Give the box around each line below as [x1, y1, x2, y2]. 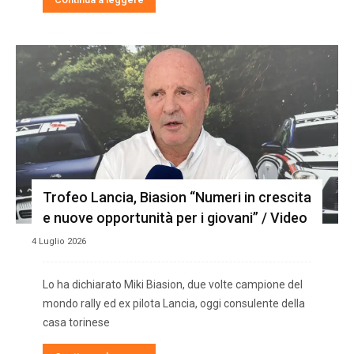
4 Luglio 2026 [32, 235, 86, 247]
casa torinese [43, 315, 110, 329]
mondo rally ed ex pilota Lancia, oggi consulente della [43, 296, 305, 310]
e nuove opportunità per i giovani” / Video [43, 209, 307, 226]
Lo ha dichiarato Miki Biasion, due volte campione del [43, 277, 303, 291]
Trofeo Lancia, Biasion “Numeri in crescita [43, 188, 311, 205]
